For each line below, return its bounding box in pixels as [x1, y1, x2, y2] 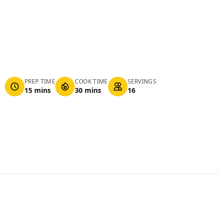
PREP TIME [24, 77, 55, 86]
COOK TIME [74, 77, 108, 86]
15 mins [24, 86, 51, 95]
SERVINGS [127, 77, 156, 86]
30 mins [74, 86, 101, 95]
